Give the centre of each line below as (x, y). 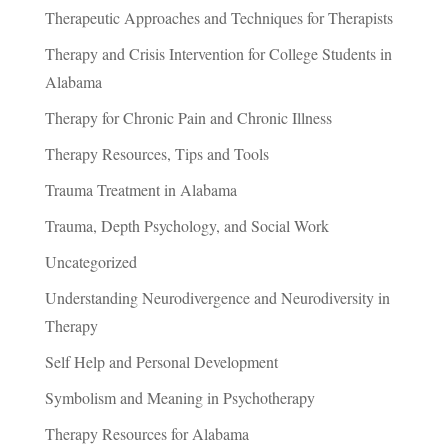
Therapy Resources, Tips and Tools (156, 154)
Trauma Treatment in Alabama (140, 190)
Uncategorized (90, 262)
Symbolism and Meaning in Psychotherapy (179, 398)
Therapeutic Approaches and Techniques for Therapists (218, 18)
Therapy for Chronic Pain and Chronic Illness (188, 118)
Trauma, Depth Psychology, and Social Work (186, 226)
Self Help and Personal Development (161, 362)
